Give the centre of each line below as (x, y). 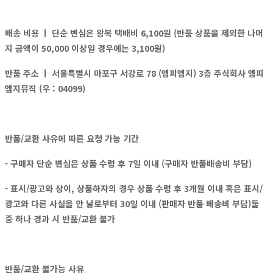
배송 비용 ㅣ (27, 33)
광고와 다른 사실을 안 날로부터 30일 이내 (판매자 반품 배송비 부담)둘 (132, 203)
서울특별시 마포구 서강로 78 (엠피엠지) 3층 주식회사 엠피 (158, 73)
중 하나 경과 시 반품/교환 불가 (60, 218)
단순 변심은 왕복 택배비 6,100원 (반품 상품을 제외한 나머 (156, 33)
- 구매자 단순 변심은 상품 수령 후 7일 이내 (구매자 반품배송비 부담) (128, 163)
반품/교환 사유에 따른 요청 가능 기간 (72, 138)
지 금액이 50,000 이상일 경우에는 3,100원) (85, 48)
